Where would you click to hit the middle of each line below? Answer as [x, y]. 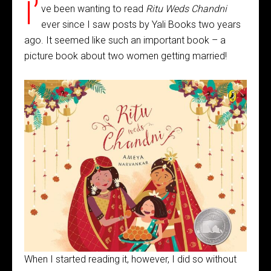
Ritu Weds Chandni [186, 9]
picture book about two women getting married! [126, 56]
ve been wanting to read [93, 9]
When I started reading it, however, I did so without [130, 259]
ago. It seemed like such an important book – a [125, 40]
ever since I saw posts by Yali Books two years [141, 24]
